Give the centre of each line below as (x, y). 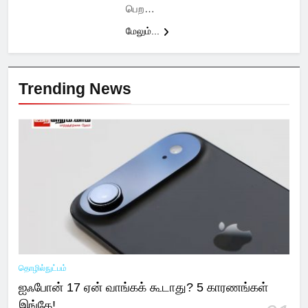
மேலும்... (142, 31)
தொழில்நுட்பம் (43, 268)
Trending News (75, 89)
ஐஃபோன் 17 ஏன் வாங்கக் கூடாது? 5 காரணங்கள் (143, 288)
